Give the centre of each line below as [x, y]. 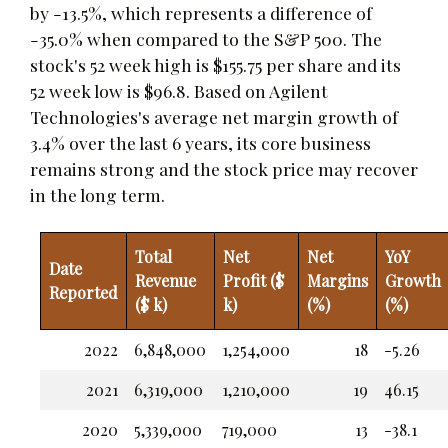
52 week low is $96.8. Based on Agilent [179, 90]
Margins [337, 280]
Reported [83, 292]
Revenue [165, 280]
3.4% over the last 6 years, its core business [200, 142]
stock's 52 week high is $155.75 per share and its [215, 64]
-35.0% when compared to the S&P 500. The [206, 38]
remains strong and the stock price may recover [224, 168]
